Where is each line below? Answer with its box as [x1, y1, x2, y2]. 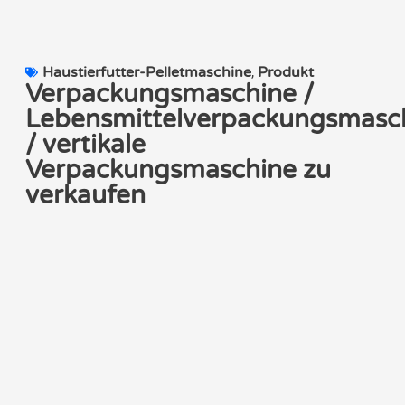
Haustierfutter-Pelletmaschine [42, 62, 251, 81]
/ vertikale [25, 128, 146, 160]
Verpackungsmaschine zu [25, 154, 331, 185]
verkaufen [25, 179, 146, 211]
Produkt [258, 62, 314, 81]
